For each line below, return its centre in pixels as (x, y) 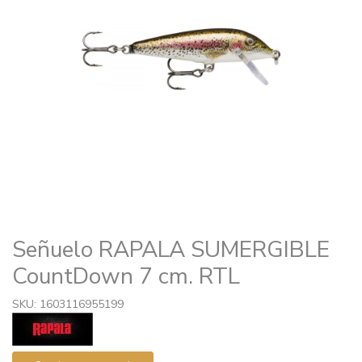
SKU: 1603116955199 (68, 304)
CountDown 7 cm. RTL (126, 276)
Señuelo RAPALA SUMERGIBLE (171, 249)
